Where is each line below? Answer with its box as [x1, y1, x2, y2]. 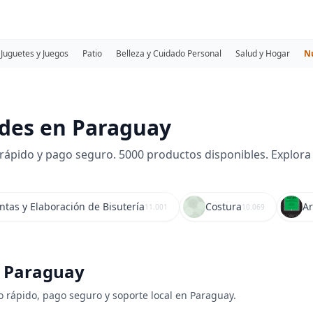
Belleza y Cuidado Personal [116, 48, 221, 59]
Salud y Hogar [235, 48, 290, 59]
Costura [205, 200, 242, 213]
